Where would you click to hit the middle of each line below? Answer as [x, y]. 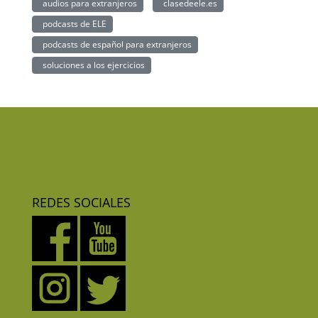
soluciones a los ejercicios [91, 65]
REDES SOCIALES [81, 203]
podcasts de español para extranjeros [115, 44]
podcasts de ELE [72, 24]
